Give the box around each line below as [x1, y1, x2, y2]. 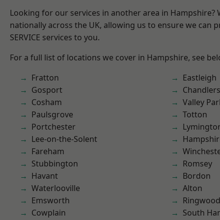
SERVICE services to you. [10, 32, 100, 43]
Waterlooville [31, 183, 80, 193]
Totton [183, 109, 207, 120]
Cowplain [31, 207, 66, 218]
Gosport [31, 84, 62, 95]
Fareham [31, 146, 64, 157]
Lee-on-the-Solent [31, 134, 97, 144]
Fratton [31, 72, 59, 83]
